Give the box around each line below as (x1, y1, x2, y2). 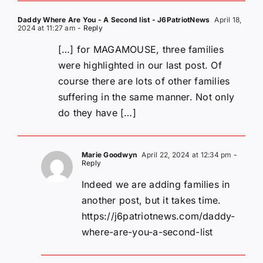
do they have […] (58, 107, 136, 119)
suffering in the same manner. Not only (58, 91, 235, 103)
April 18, (213, 15, 242, 25)
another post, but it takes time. (82, 194, 221, 207)
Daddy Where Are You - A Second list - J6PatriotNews (18, 15, 210, 25)
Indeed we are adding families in (82, 178, 230, 191)
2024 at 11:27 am (18, 23, 76, 33)
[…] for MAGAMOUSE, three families (58, 43, 224, 56)
